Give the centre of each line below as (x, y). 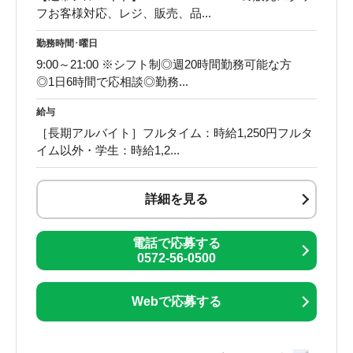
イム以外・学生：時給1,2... (108, 150)
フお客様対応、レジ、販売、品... (124, 13)
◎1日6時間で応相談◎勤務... (113, 81)
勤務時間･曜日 (67, 43)
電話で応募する (176, 243)
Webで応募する (176, 302)
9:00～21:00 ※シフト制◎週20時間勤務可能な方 (170, 64)
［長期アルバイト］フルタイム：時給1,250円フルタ (175, 132)
